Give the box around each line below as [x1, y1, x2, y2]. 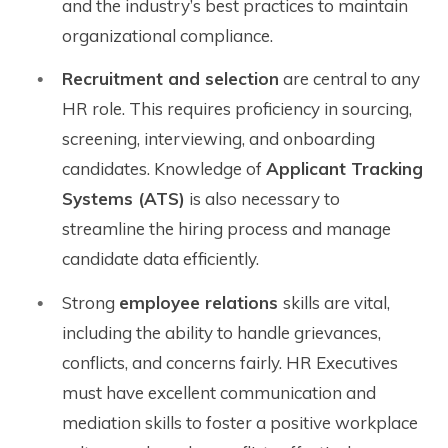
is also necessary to [185, 188, 340, 210]
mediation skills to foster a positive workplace [62, 411, 418, 433]
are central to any [279, 68, 420, 90]
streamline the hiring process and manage [62, 218, 391, 240]
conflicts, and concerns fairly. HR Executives [62, 351, 398, 373]
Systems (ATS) [62, 188, 185, 210]
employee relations [119, 291, 283, 313]
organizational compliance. [62, 24, 273, 46]
